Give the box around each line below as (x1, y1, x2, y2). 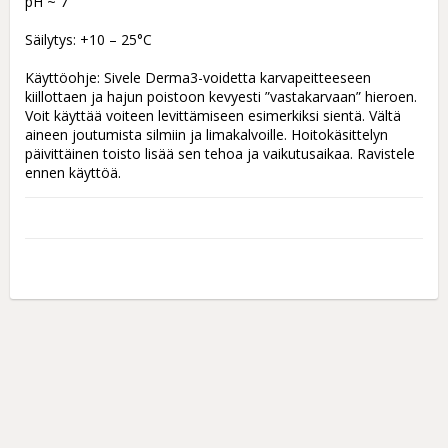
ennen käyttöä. (25, 162, 121, 182)
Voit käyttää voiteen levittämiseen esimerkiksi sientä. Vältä (25, 105, 401, 125)
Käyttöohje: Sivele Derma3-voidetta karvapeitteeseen (25, 67, 371, 87)
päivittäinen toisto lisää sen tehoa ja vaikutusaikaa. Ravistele (25, 143, 415, 163)
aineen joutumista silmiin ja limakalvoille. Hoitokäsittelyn (25, 124, 388, 144)
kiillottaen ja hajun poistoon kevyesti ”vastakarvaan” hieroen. (25, 86, 417, 106)
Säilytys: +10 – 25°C (25, 29, 152, 49)
